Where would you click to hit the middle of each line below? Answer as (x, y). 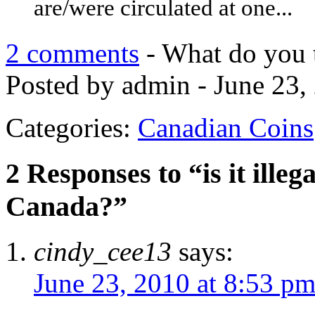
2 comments (72, 53)
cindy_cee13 (103, 252)
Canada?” (66, 206)
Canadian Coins (226, 127)
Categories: (72, 127)
